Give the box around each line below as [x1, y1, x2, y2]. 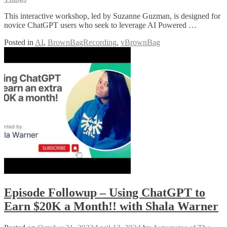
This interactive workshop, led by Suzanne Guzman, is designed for [4, 12, 220, 21]
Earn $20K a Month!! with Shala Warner [4, 200, 218, 213]
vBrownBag [121, 38, 160, 47]
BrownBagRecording [48, 38, 117, 47]
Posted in [4, 38, 35, 47]
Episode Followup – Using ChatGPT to [4, 186, 205, 200]
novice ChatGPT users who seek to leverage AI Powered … [4, 21, 197, 30]
